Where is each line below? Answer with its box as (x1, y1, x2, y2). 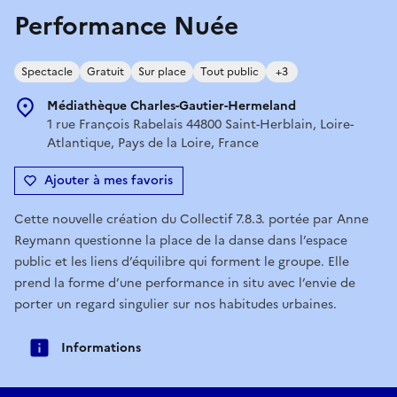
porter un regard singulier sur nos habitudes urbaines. (14, 294, 337, 314)
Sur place (138, 63, 186, 80)
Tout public (200, 63, 259, 80)
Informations (61, 338, 141, 357)
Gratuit (87, 63, 124, 80)
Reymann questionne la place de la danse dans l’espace (14, 230, 347, 250)
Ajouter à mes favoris (44, 170, 173, 190)
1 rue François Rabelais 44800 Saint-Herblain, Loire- (47, 114, 354, 134)
